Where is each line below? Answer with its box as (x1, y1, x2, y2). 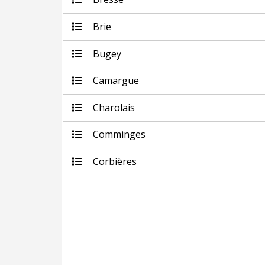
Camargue (90, 74, 139, 88)
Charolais (90, 101, 135, 114)
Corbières (90, 154, 137, 168)
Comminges (90, 128, 146, 141)
